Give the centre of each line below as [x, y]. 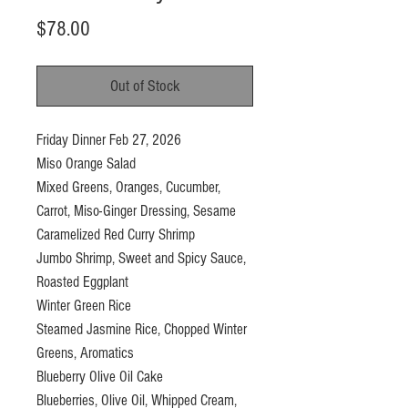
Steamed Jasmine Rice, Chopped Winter [142, 329]
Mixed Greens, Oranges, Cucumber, [128, 187]
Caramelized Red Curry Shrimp [116, 234]
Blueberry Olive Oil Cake [100, 376]
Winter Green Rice [84, 305]
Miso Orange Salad [86, 163]
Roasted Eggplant [82, 281]
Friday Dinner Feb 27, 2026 [109, 139]
